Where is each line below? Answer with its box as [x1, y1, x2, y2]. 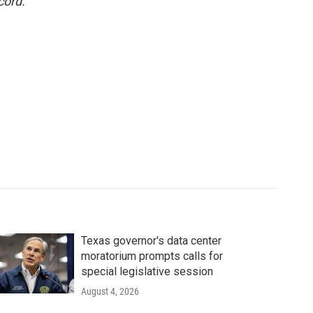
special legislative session [80, 265, 213, 278]
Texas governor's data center [80, 234, 221, 247]
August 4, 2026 [80, 286, 139, 297]
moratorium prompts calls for [80, 249, 223, 263]
